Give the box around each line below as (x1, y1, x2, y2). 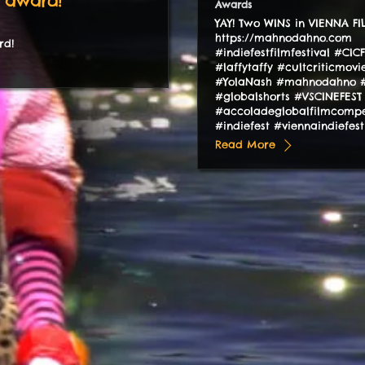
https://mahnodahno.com (214, 31, 352, 45)
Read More (214, 138, 275, 152)
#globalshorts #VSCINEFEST (214, 90, 362, 103)
